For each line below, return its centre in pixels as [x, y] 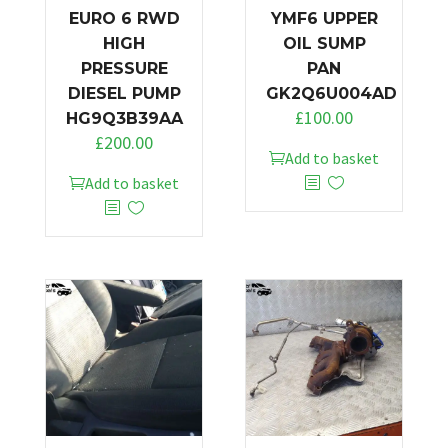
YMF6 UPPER [324, 18]
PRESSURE [124, 68]
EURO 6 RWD [124, 18]
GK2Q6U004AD [331, 93]
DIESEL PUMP [124, 93]
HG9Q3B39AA [124, 118]
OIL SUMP [324, 43]
